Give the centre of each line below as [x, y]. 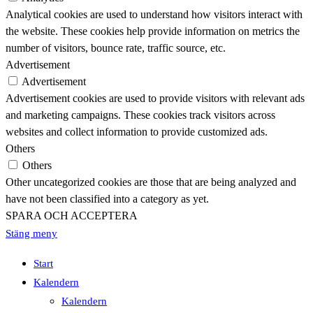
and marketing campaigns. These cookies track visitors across [140, 115]
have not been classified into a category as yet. [107, 199]
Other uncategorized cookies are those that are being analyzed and [151, 182]
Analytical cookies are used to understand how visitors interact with [154, 15]
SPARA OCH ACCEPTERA [72, 216]
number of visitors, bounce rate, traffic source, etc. [116, 48]
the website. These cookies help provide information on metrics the [153, 31]
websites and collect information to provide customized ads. [137, 132]
